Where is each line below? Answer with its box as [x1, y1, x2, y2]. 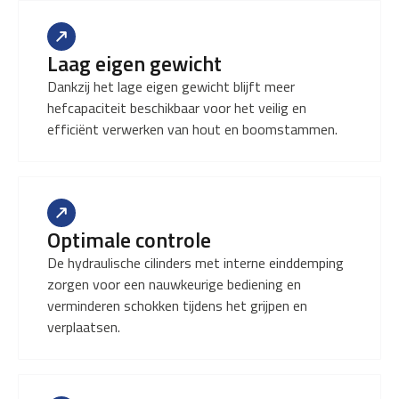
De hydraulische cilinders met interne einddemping [47, 252, 344, 273]
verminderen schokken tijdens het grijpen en [47, 295, 307, 316]
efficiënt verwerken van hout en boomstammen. [47, 118, 338, 140]
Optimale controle [47, 224, 211, 256]
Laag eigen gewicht [47, 47, 222, 79]
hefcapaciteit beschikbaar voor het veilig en [47, 97, 306, 118]
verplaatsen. [47, 316, 120, 338]
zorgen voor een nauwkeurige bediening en [47, 273, 301, 295]
